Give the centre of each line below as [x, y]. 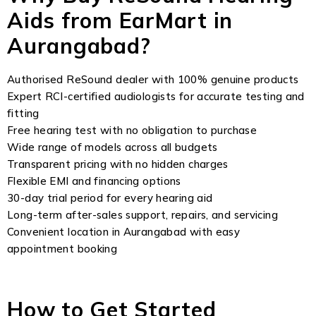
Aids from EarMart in [120, 20]
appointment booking [62, 249]
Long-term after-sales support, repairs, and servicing [142, 215]
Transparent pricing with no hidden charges [118, 164]
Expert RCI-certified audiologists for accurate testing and [156, 96]
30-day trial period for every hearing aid [110, 198]
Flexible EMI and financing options [94, 181]
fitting [23, 113]
